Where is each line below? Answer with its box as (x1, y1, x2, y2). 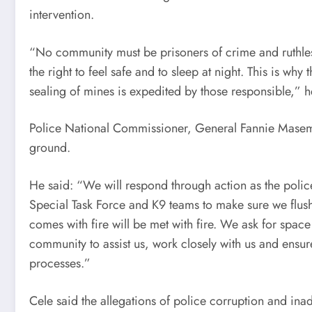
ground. (29, 139, 70, 157)
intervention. (29, 6, 94, 24)
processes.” (29, 253, 91, 272)
